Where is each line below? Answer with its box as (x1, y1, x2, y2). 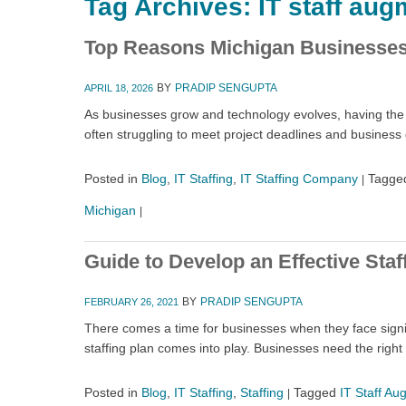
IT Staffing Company (240, 171, 358, 186)
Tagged (294, 385, 336, 400)
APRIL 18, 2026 (84, 82, 153, 93)
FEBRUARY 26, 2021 (84, 296, 179, 307)
